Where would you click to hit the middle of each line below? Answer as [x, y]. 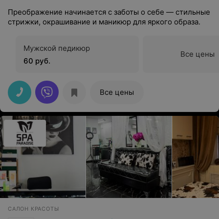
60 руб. [37, 61]
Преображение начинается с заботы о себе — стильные [109, 12]
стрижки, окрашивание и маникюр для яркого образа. [104, 22]
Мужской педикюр [57, 48]
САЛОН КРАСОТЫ [33, 209]
